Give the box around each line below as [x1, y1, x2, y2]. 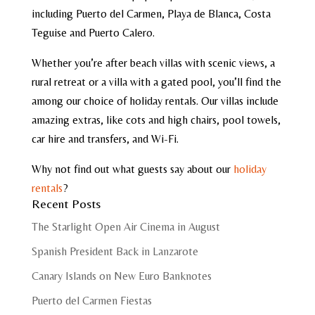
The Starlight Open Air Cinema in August [31, 220, 220, 233]
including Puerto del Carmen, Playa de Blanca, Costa [31, 7, 271, 20]
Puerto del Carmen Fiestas [31, 294, 152, 307]
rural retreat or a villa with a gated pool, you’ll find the [31, 75, 281, 89]
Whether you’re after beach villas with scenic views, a [31, 56, 275, 70]
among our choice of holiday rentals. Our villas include [31, 94, 278, 108]
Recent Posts [31, 196, 101, 211]
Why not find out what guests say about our [31, 162, 233, 176]
